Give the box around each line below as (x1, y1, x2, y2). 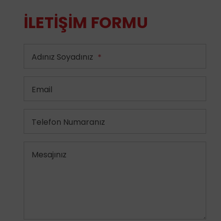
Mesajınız (32, 149, 67, 161)
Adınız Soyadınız (32, 51, 95, 63)
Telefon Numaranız (32, 116, 105, 128)
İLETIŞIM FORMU (24, 11, 148, 34)
